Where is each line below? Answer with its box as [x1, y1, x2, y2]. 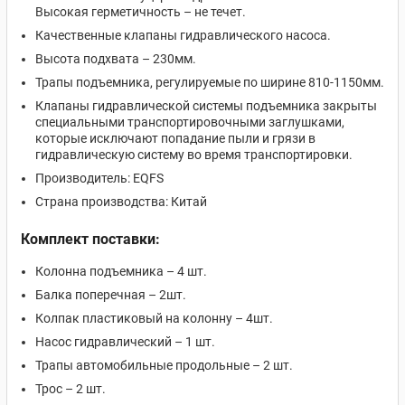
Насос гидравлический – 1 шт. [35, 334, 215, 349]
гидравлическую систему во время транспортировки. [35, 147, 353, 162]
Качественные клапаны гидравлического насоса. [35, 28, 331, 42]
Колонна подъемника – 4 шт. [35, 264, 207, 278]
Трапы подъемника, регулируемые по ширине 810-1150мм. [35, 75, 384, 89]
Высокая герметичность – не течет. [35, 5, 246, 19]
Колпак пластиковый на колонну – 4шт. [35, 311, 273, 325]
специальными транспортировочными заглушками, [35, 115, 344, 129]
